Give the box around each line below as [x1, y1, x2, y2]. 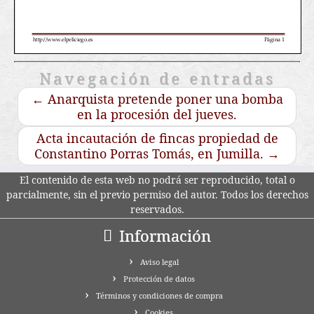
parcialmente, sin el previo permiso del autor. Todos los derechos [6, 188, 308, 202]
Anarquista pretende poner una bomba [43, 90, 283, 108]
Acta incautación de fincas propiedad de [36, 130, 278, 147]
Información [119, 225, 211, 247]
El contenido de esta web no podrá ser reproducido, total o [19, 173, 295, 187]
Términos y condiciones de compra [95, 290, 223, 301]
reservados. [130, 203, 184, 217]
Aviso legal [139, 257, 179, 268]
